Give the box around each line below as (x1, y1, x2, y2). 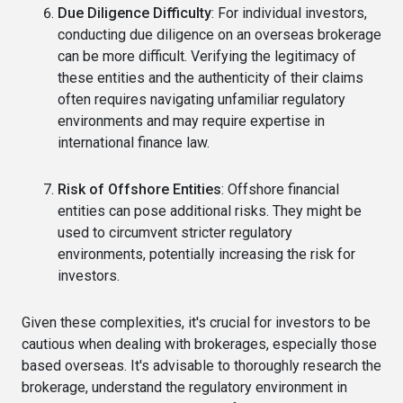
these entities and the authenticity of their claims (58, 69, 363, 87)
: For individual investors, (211, 4, 367, 22)
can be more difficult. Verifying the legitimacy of (58, 48, 356, 66)
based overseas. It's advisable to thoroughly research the (22, 357, 381, 375)
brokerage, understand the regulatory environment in (22, 379, 347, 397)
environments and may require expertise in (58, 112, 325, 130)
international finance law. (58, 134, 210, 152)
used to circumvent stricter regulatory (58, 224, 292, 242)
